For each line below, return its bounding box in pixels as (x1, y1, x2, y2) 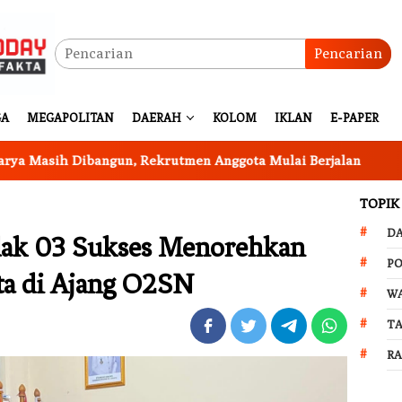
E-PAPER (330, 111, 379, 125)
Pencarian (314, 45, 382, 62)
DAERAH (132, 111, 181, 125)
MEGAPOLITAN (27, 111, 114, 125)
